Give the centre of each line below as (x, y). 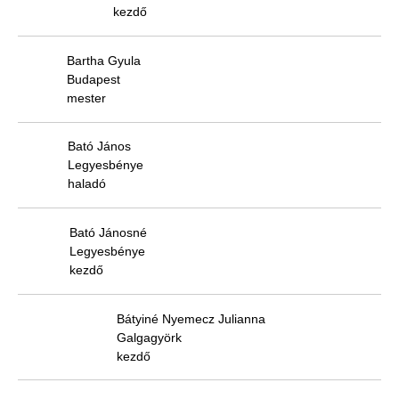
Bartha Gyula (104, 60)
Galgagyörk (149, 337)
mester (86, 98)
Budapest (94, 79)
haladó (87, 184)
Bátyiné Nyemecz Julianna (191, 318)
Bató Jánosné (108, 232)
